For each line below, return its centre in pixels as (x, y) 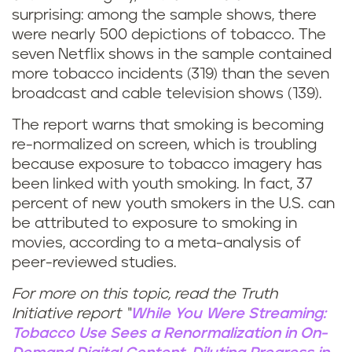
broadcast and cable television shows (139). (167, 94)
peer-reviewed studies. (94, 263)
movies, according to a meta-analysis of (156, 244)
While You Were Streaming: (228, 314)
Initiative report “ (71, 314)
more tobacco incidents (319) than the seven (170, 75)
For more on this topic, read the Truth (145, 295)
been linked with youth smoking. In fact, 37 (162, 185)
